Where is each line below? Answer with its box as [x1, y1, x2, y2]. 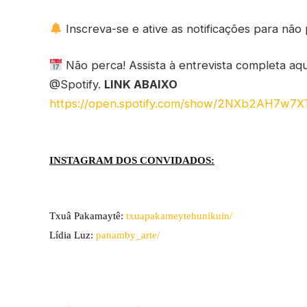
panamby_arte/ [96, 230, 160, 241]
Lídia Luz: [49, 230, 96, 241]
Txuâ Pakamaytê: [49, 210, 126, 222]
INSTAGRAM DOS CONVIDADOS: [49, 154, 214, 166]
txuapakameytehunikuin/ [126, 210, 232, 222]
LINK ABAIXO [104, 77, 177, 92]
